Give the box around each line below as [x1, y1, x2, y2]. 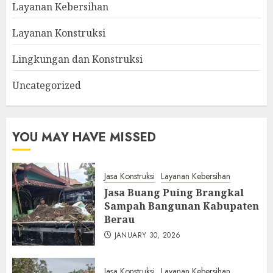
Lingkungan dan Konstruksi [12, 52, 143, 66]
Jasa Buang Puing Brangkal [104, 185, 244, 199]
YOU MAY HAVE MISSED [12, 129, 156, 147]
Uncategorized [12, 79, 81, 93]
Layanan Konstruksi [12, 26, 105, 40]
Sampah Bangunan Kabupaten [104, 199, 259, 213]
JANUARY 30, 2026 [114, 229, 181, 241]
